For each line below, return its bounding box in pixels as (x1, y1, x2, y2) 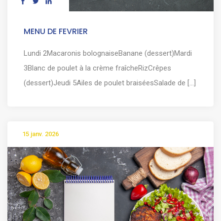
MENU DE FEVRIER (24, 26, 88, 37)
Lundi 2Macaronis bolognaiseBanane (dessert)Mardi (24, 49, 192, 58)
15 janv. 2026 (22, 130, 59, 138)
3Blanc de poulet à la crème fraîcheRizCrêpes (24, 64, 171, 73)
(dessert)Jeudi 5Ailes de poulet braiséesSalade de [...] (24, 78, 196, 88)
